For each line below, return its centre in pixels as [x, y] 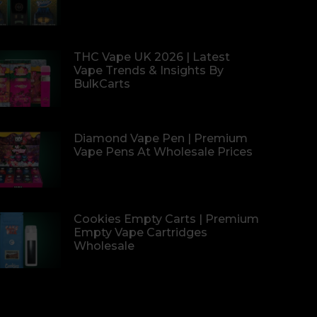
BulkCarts [102, 84]
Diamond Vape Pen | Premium [161, 138]
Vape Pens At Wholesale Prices [163, 151]
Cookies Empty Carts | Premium [166, 219]
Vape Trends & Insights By [149, 71]
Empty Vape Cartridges [140, 232]
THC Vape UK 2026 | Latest [152, 57]
